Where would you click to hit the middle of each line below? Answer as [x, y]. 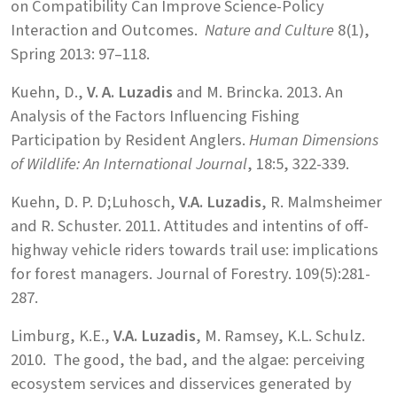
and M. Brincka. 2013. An [258, 92]
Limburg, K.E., [62, 335]
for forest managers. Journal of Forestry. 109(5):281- [191, 273]
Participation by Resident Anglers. [130, 140]
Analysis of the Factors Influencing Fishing [155, 116]
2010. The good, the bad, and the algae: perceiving [188, 359]
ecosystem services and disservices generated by [181, 383]
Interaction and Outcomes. [108, 30]
